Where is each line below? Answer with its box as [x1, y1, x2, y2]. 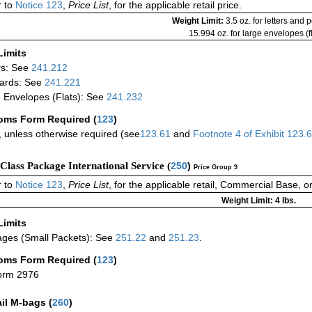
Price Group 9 [194, 164, 237, 171]
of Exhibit [244, 127, 287, 139]
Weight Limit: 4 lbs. [221, 196, 296, 206]
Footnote [190, 127, 233, 139]
